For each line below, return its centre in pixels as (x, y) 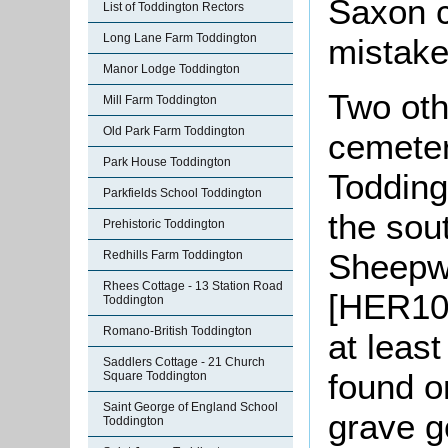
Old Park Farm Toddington (174, 131)
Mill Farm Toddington (160, 100)
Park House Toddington (167, 162)
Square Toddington (155, 376)
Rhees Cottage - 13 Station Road (193, 286)
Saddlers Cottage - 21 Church (184, 362)
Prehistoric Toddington (164, 224)
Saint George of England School (190, 407)
